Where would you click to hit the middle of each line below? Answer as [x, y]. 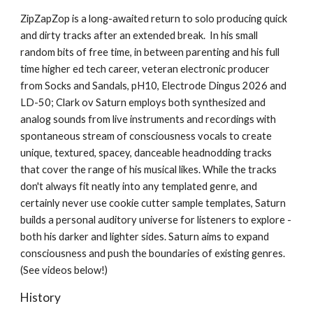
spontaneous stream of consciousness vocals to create [146, 136]
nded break [179, 35]
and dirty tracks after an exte [87, 35]
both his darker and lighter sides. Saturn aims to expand [145, 236]
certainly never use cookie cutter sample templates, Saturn [153, 203]
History [41, 297]
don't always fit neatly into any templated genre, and [139, 186]
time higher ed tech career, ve [87, 69]
